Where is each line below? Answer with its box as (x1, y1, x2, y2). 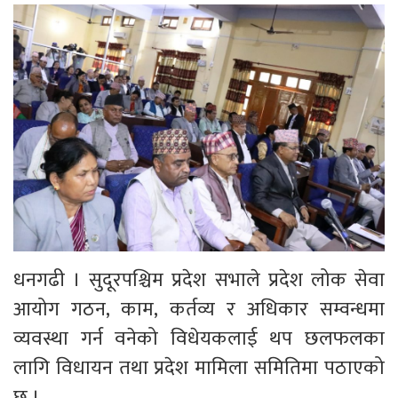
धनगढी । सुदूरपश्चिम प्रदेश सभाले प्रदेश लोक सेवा (13, 264, 385, 298)
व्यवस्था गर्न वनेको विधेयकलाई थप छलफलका (13, 322, 385, 356)
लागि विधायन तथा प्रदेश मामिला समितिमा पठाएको (13, 352, 385, 386)
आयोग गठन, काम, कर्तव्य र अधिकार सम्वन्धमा (13, 293, 385, 327)
